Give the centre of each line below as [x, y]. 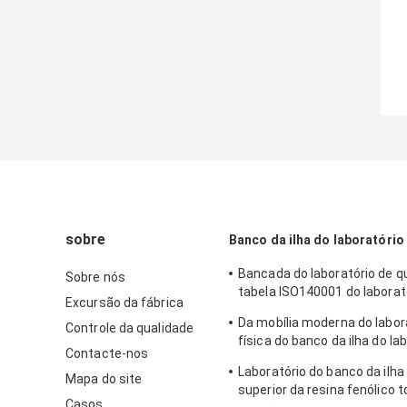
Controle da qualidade [130, 328]
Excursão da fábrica [124, 303]
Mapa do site [104, 379]
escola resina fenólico [303, 359]
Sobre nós [95, 278]
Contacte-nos [107, 354]
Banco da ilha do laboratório [317, 240]
